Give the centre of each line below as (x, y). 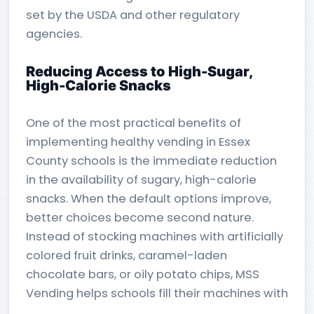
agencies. (54, 34)
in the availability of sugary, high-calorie (141, 180)
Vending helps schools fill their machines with (157, 293)
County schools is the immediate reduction (151, 161)
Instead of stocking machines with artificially (155, 237)
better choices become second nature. (140, 218)
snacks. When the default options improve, (149, 199)
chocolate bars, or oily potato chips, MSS (143, 274)
